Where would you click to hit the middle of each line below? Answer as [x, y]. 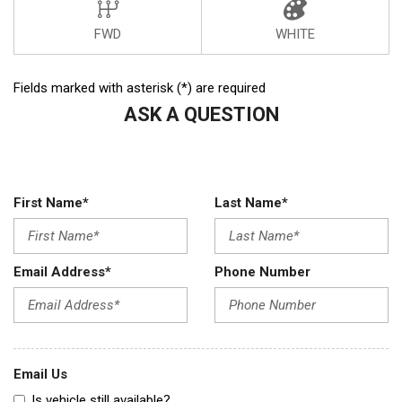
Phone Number [262, 271]
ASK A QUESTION [201, 114]
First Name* [51, 202]
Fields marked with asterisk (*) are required [140, 87]
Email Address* [62, 271]
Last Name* [251, 202]
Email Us [40, 374]
